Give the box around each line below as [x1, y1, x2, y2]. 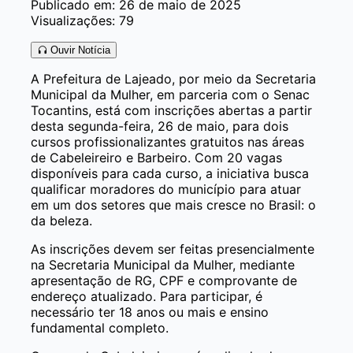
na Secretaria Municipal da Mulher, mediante [31, 256, 295, 273]
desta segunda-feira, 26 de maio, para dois [31, 117, 288, 134]
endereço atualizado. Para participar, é [31, 288, 262, 304]
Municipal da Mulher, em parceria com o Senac [31, 86, 310, 102]
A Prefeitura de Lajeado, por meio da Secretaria [31, 70, 316, 87]
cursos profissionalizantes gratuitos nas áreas [31, 133, 304, 150]
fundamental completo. [31, 319, 169, 336]
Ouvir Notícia [47, 43, 110, 56]
